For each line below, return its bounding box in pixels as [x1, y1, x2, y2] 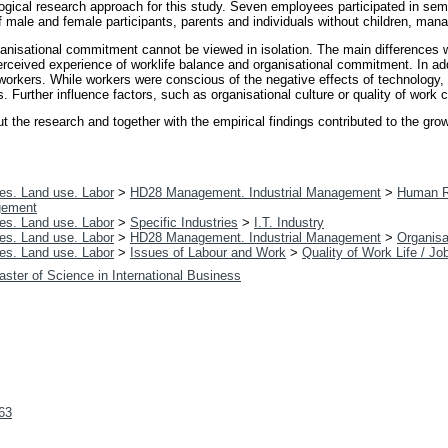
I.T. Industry [254, 215, 324, 231]
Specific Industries [130, 215, 238, 231]
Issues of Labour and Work [130, 245, 286, 261]
